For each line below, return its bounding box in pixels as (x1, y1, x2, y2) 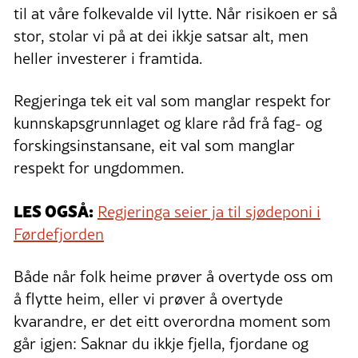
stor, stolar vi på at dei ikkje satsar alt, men (14, 24, 308, 47)
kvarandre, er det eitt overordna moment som (14, 309, 331, 332)
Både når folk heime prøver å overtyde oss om (14, 265, 333, 288)
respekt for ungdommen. (14, 156, 184, 179)
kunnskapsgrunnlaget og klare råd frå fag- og (14, 111, 322, 134)
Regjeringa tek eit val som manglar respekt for (14, 89, 331, 112)
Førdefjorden (14, 222, 104, 245)
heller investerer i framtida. (14, 46, 202, 70)
